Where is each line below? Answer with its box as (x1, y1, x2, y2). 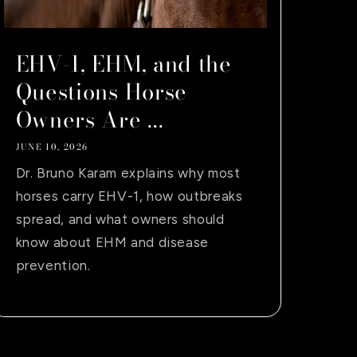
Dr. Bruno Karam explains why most (15, 164, 241, 181)
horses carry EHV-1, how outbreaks (15, 187, 243, 204)
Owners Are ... (15, 102, 164, 136)
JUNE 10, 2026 (15, 140, 88, 154)
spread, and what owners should (15, 210, 225, 227)
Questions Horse (15, 74, 187, 108)
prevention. (15, 257, 91, 273)
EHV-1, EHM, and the (15, 46, 232, 80)
